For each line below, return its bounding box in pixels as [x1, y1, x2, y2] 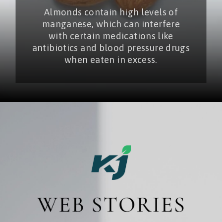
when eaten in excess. [64, 54, 158, 65]
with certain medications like [49, 30, 173, 41]
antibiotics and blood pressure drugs [32, 42, 190, 53]
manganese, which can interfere [42, 18, 180, 29]
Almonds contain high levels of [44, 6, 178, 17]
